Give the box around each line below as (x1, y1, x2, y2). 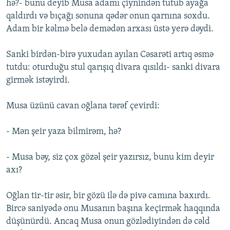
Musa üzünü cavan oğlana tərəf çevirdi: (6, 101, 160, 111)
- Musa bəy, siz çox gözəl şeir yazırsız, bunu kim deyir (6, 152, 214, 163)
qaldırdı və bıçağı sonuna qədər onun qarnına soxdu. (6, 11, 210, 22)
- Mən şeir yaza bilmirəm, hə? (6, 127, 121, 137)
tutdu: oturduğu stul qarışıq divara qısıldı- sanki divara (6, 63, 220, 73)
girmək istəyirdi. (6, 75, 70, 86)
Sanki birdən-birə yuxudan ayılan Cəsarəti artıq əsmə (6, 50, 214, 60)
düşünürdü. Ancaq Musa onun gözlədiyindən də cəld (6, 217, 210, 227)
